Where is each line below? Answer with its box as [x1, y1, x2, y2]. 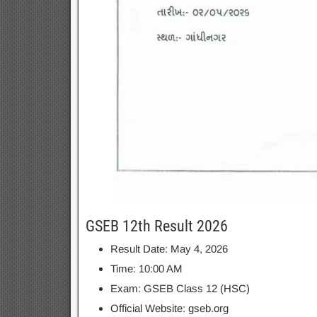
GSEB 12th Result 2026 [85, 217, 228, 235]
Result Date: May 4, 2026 [110, 243, 228, 255]
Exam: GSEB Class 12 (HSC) [110, 282, 250, 294]
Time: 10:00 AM [110, 263, 183, 275]
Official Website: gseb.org [110, 302, 229, 314]
